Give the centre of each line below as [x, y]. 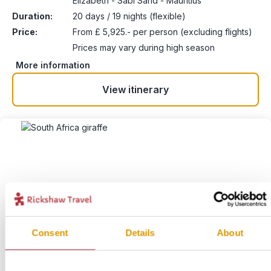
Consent [50, 232]
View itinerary [135, 90]
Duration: [32, 16]
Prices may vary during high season [144, 47]
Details [140, 232]
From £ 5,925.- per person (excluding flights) [162, 32]
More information [53, 65]
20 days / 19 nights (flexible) [129, 16]
